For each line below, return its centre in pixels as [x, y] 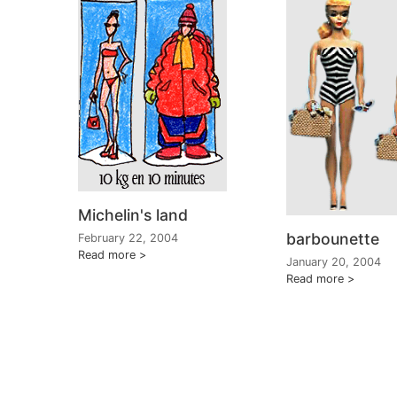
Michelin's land [133, 214]
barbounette [333, 238]
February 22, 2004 [128, 237]
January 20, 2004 [334, 261]
